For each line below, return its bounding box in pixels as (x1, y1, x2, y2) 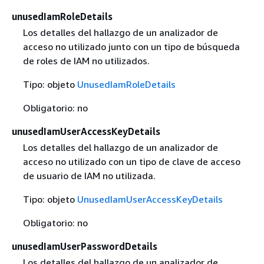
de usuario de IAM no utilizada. (22, 170, 156, 181)
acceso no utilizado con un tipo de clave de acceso (22, 156, 240, 167)
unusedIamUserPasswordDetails (12, 240, 157, 252)
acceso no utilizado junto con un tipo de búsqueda (22, 40, 240, 52)
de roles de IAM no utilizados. (22, 54, 150, 67)
